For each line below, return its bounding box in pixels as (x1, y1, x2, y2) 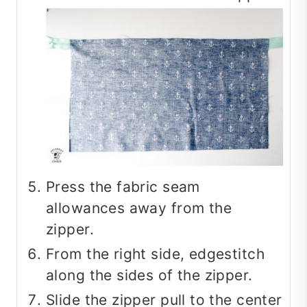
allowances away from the (46, 199, 232, 217)
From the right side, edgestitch (46, 245, 265, 263)
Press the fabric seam (46, 178, 200, 196)
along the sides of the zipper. (46, 267, 253, 284)
